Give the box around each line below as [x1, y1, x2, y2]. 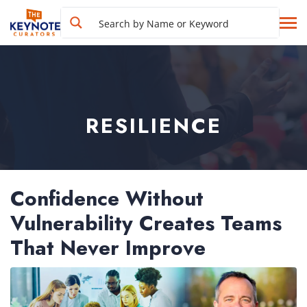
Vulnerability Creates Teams [10, 208, 282, 238]
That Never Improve [10, 233, 206, 262]
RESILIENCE [85, 111, 222, 140]
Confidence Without [10, 184, 204, 213]
